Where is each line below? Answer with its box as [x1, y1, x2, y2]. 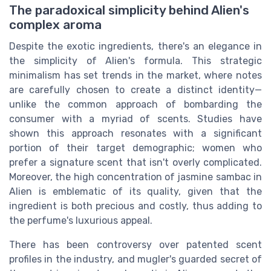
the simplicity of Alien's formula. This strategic [9, 55, 262, 67]
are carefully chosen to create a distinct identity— [9, 84, 262, 96]
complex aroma [9, 18, 102, 33]
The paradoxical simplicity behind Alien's [9, 3, 249, 18]
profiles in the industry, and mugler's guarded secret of [9, 253, 262, 266]
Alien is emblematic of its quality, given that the [9, 186, 262, 198]
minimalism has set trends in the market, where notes [9, 70, 262, 82]
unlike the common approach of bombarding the [9, 99, 262, 111]
